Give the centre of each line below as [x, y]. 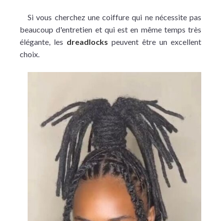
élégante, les [43, 42]
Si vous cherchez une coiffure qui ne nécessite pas [114, 17]
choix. [30, 54]
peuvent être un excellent [156, 42]
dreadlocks [89, 42]
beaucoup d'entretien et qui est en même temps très [110, 29]
